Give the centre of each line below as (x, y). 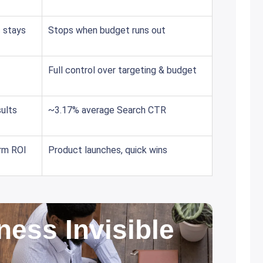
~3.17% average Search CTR (107, 110)
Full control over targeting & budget (122, 70)
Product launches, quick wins (108, 150)
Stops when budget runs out (107, 30)
